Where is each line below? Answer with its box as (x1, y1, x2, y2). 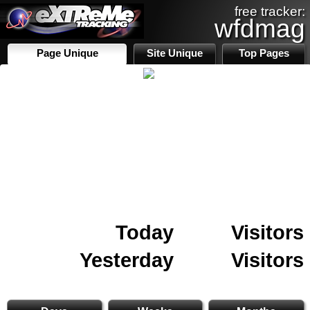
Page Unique (36, 48, 98, 59)
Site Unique (147, 48, 203, 59)
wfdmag (215, 14, 305, 43)
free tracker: (235, 4, 305, 19)
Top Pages (238, 48, 289, 59)
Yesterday (80, 248, 174, 271)
